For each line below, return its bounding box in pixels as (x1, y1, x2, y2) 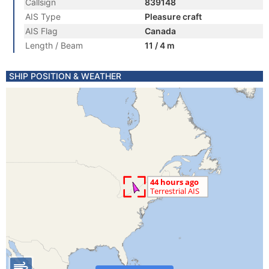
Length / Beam (25, 40, 83, 50)
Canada (145, 26, 176, 36)
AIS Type (25, 11, 61, 22)
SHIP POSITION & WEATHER (9, 71, 121, 81)
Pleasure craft (145, 11, 202, 22)
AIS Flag (25, 26, 58, 36)
